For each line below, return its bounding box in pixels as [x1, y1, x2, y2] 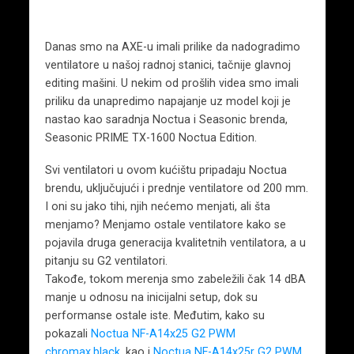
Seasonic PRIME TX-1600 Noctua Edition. [44, 131, 257, 144]
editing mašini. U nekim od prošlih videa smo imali [44, 77, 299, 89]
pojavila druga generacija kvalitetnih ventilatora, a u [44, 235, 306, 249]
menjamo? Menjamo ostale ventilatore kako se [44, 217, 286, 231]
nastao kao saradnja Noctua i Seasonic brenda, [44, 113, 288, 126]
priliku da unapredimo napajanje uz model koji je [44, 95, 291, 107]
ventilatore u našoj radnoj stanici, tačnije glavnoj [44, 58, 291, 71]
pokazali [44, 326, 91, 340]
